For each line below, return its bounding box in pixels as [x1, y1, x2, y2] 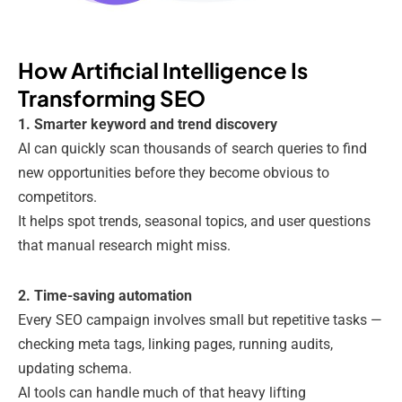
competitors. [18, 188, 97, 206]
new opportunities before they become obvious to [18, 164, 329, 182]
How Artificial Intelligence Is [18, 57, 308, 84]
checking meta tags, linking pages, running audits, [18, 336, 333, 354]
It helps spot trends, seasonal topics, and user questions [18, 213, 371, 231]
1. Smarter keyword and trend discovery [18, 116, 277, 134]
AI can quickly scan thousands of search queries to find [18, 140, 367, 158]
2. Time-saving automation [18, 287, 192, 305]
